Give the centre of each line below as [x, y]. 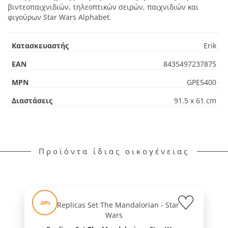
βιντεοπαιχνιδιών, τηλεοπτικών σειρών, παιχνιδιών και [103, 7]
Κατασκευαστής [40, 46]
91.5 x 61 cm [195, 101]
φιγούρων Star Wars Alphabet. [60, 17]
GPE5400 [202, 82]
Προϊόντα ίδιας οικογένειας [114, 151]
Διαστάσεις [32, 101]
